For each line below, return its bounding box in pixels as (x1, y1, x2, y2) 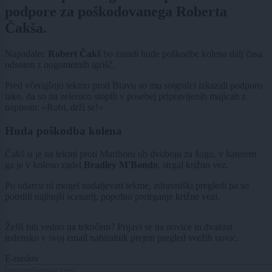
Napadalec (5, 48, 48, 59)
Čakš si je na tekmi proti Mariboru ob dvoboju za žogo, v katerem (5, 149, 256, 160)
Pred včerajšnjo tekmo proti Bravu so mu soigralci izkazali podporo (5, 80, 262, 90)
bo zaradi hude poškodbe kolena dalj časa (101, 48, 262, 59)
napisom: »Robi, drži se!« (5, 101, 103, 112)
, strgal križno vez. (158, 160, 231, 171)
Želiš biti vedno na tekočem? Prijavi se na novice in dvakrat (5, 222, 233, 233)
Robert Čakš (48, 48, 101, 59)
